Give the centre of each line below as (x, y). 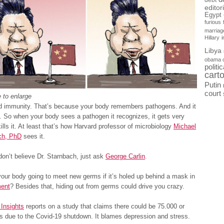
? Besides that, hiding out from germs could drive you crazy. (97, 186)
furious (213, 22)
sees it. (33, 136)
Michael (185, 126)
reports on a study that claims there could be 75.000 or (104, 206)
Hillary (212, 37)
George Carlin (125, 156)
